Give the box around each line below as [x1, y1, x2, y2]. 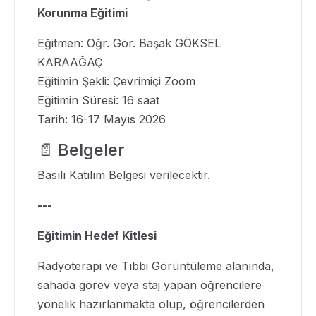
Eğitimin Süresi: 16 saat [37, 93, 163, 107]
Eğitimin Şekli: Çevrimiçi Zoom [37, 74, 195, 88]
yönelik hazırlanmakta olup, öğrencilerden [37, 297, 265, 311]
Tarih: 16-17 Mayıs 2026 [37, 112, 166, 126]
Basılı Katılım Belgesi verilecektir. [37, 168, 210, 182]
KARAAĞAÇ [37, 55, 102, 69]
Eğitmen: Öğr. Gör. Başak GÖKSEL [37, 36, 221, 50]
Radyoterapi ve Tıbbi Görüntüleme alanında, [37, 259, 274, 273]
